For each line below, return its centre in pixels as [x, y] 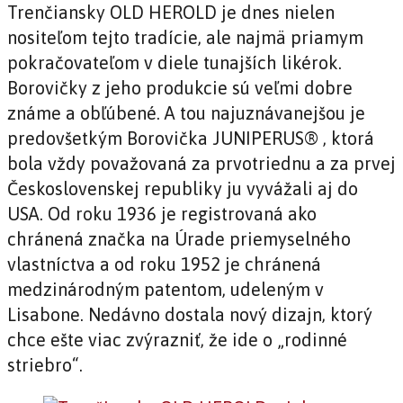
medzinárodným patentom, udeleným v [166, 290]
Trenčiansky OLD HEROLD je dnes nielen [171, 13]
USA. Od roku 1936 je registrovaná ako [162, 214]
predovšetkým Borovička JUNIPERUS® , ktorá [191, 139]
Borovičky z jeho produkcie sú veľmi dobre [180, 88]
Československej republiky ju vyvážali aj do [183, 189]
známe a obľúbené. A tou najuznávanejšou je [186, 113]
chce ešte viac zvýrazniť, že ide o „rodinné [177, 340]
